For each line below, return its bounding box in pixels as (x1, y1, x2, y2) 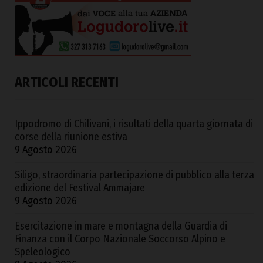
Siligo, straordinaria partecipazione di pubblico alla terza (15, 168, 254, 182)
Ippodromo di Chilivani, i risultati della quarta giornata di (15, 117, 253, 131)
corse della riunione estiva (15, 130, 127, 144)
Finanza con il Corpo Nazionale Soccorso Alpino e (15, 232, 225, 246)
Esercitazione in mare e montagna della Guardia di (15, 220, 227, 233)
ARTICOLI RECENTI (15, 74, 119, 91)
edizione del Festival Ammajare (15, 181, 145, 195)
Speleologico (15, 245, 70, 259)
